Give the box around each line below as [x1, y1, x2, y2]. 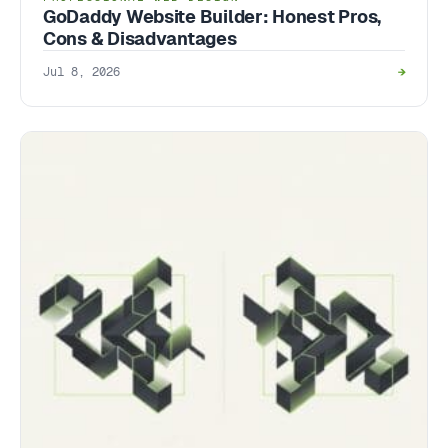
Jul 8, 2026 [43, 64, 120, 79]
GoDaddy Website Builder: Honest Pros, [43, 5, 382, 27]
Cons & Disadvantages [43, 27, 237, 49]
